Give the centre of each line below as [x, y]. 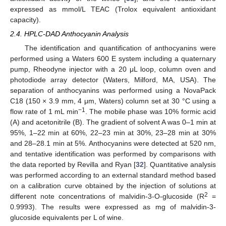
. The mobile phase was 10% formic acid [150, 112]
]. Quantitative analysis [180, 165]
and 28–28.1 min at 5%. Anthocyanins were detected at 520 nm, [113, 144]
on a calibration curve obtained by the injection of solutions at [113, 186]
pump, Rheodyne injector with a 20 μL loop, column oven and [113, 69]
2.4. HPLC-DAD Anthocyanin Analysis [69, 34]
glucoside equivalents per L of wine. [67, 218]
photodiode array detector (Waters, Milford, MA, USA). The [113, 80]
